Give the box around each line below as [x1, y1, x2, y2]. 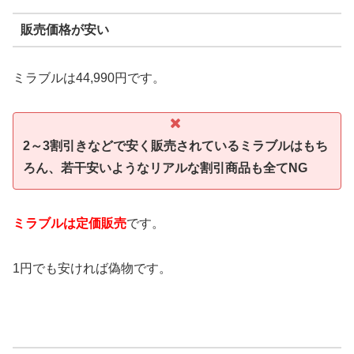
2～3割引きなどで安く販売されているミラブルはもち [23, 139, 328, 153]
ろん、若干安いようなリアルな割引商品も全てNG [23, 161, 307, 175]
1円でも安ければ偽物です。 [13, 261, 171, 275]
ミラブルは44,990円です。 [13, 71, 165, 85]
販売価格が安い [20, 22, 109, 36]
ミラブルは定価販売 [13, 217, 126, 231]
